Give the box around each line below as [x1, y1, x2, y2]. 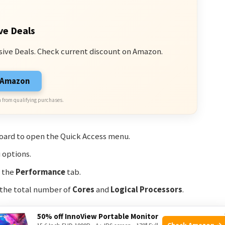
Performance [15, 166, 65, 177]
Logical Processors [110, 184, 182, 195]
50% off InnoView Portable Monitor [37, 211, 158, 221]
